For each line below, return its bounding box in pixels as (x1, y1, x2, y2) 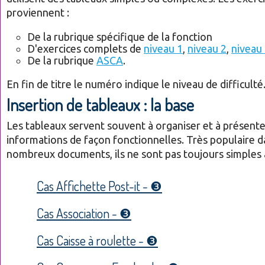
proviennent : (7, 7, 69, 19)
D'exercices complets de (27, 42, 144, 54)
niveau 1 (144, 42, 183, 54)
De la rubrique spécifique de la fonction (27, 30, 212, 43)
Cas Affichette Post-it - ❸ (37, 177, 162, 194)
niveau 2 (188, 42, 227, 54)
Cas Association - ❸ (37, 204, 131, 221)
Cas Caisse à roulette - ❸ (37, 231, 158, 248)
